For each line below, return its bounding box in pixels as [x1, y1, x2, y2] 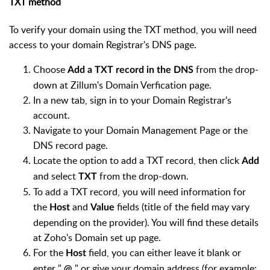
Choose [33, 63, 67, 77]
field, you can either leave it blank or [89, 246, 241, 260]
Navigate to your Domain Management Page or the [33, 124, 248, 137]
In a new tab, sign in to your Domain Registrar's [33, 93, 231, 107]
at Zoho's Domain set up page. [33, 231, 161, 245]
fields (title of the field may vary [117, 200, 250, 214]
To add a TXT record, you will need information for [33, 185, 246, 199]
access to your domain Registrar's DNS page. [9, 38, 196, 52]
